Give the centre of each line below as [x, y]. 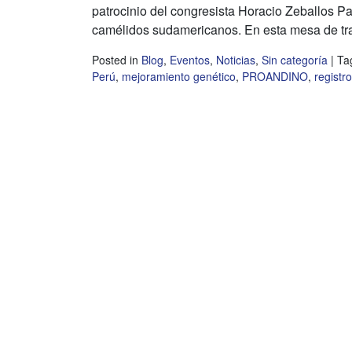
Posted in [117, 60]
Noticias [236, 60]
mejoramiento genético [179, 77]
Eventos [190, 60]
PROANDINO [275, 77]
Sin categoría [295, 60]
